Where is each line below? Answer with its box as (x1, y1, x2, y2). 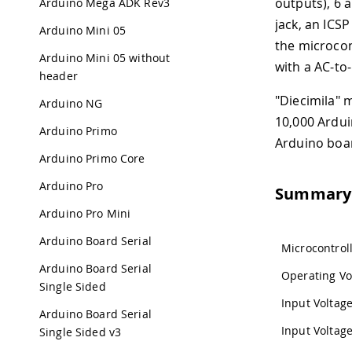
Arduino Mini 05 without (39, 50, 170, 65)
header (39, 68, 78, 83)
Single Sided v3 (39, 324, 122, 339)
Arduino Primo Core (39, 151, 145, 166)
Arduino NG (39, 96, 103, 111)
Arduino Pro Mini (39, 206, 131, 221)
